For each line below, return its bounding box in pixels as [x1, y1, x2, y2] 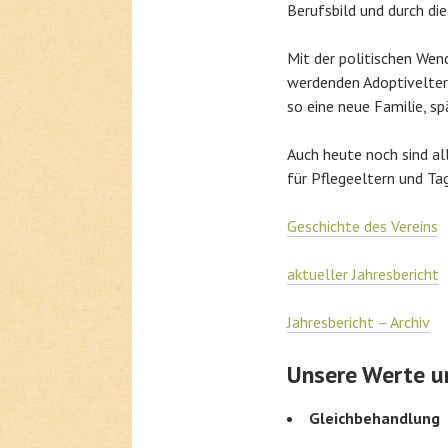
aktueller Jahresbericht [287, 264, 439, 284]
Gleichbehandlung [309, 408, 440, 428]
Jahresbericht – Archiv [287, 312, 430, 332]
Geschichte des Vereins [287, 216, 438, 236]
